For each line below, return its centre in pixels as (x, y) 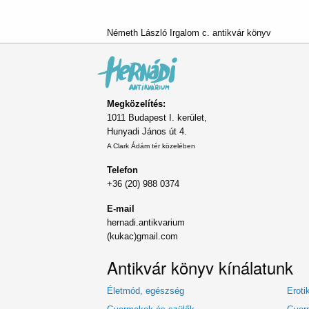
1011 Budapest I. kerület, (157, 117)
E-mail (121, 208)
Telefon (122, 170)
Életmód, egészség (146, 291)
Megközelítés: (136, 103)
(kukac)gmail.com (142, 236)
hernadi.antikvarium (146, 222)
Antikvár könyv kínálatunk (200, 268)
